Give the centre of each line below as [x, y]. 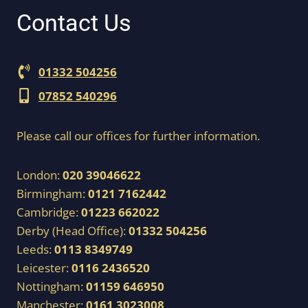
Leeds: [35, 250]
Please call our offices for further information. [138, 136]
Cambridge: [49, 212]
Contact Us [74, 23]
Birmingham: [52, 194]
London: [40, 175]
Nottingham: [51, 287]
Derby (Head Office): [73, 231]
